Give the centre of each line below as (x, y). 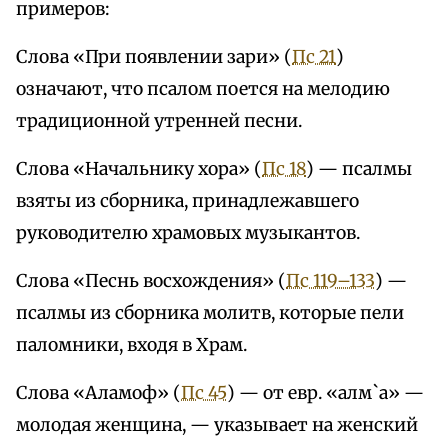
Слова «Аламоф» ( (98, 393)
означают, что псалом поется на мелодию (203, 89)
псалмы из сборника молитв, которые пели (210, 313)
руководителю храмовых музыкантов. (188, 233)
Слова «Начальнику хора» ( (139, 169)
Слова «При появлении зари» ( (154, 57)
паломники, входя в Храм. (131, 345)
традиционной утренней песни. (159, 121)
